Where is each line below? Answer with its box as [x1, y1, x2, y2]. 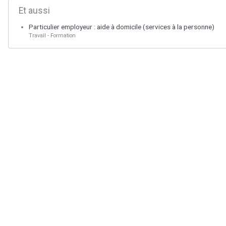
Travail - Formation [29, 32, 76, 39]
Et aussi [19, 6, 50, 16]
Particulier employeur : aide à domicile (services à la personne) [29, 23, 214, 31]
